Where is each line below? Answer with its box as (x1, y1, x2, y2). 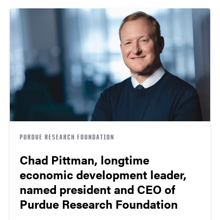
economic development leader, (20, 165, 187, 183)
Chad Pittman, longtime (20, 151, 149, 168)
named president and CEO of (20, 180, 175, 197)
